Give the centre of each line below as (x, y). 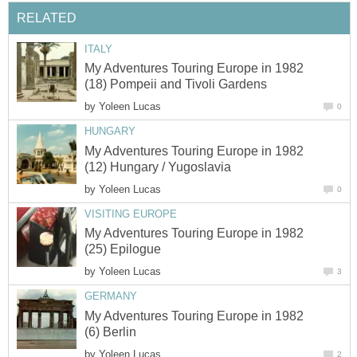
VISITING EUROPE (131, 214)
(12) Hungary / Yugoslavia (158, 167)
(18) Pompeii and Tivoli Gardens (176, 84)
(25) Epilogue (123, 249)
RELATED (47, 18)
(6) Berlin (110, 331)
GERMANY (111, 296)
